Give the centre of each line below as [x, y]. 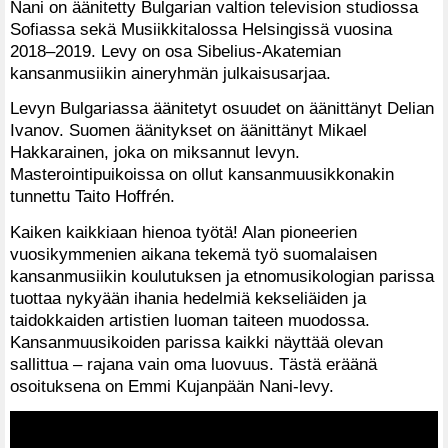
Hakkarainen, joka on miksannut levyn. [155, 152]
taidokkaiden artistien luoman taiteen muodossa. [190, 320]
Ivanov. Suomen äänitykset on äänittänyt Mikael [188, 130]
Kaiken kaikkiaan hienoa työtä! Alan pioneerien [183, 232]
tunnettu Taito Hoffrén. [92, 196]
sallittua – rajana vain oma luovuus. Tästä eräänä [193, 364]
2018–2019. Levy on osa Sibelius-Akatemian [175, 50]
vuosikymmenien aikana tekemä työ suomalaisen [193, 254]
